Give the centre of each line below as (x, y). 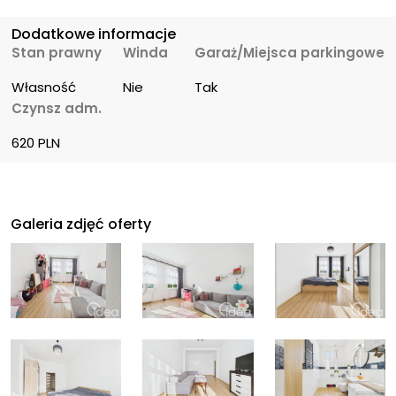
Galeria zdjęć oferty (81, 225)
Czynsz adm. (57, 109)
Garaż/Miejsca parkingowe (289, 53)
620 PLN (36, 143)
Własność (44, 88)
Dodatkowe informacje (94, 34)
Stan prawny (57, 53)
